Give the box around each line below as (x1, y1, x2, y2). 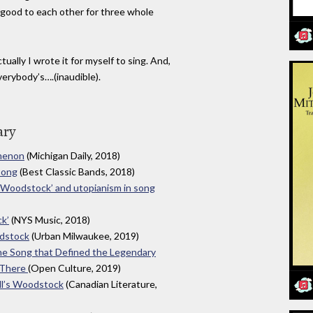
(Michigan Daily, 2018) (24, 149, 120, 161)
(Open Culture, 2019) (28, 261, 121, 274)
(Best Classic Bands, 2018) (17, 165, 135, 177)
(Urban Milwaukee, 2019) (29, 229, 139, 242)
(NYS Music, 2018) (9, 213, 90, 226)
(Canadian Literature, (64, 277, 157, 290)
